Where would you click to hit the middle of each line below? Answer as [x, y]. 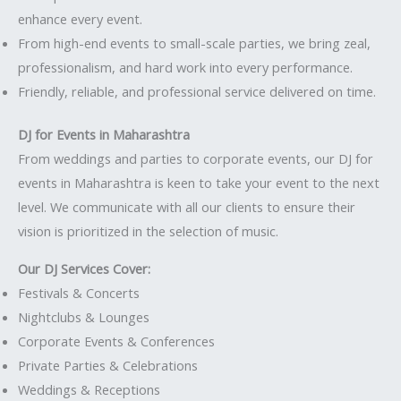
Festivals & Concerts [79, 293]
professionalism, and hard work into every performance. [185, 67]
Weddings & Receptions [89, 389]
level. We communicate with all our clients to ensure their [187, 207]
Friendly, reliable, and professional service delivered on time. [197, 91]
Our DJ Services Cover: [84, 269]
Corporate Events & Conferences [116, 341]
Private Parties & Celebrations [108, 365]
